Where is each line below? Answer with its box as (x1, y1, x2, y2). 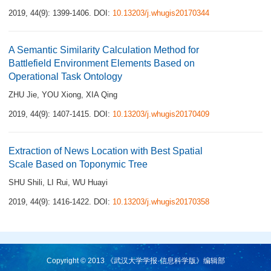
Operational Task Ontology (8, 71, 122, 82)
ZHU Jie (8, 90, 37, 99)
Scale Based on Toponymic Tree (8, 159, 148, 169)
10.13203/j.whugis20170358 (113, 197, 209, 206)
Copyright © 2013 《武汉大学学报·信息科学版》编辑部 (46, 256, 225, 265)
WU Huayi (73, 178, 108, 187)
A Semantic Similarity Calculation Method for (8, 45, 199, 55)
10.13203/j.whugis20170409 (113, 109, 209, 119)
